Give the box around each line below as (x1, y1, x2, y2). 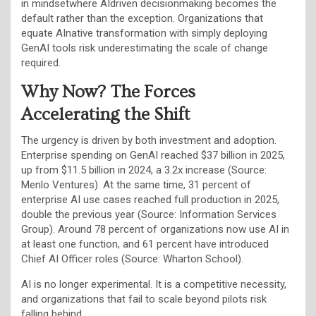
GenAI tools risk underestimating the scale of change (21, 41, 268, 54)
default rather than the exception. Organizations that (21, 11, 263, 25)
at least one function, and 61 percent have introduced (21, 237, 269, 250)
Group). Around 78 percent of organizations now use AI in (21, 222, 289, 236)
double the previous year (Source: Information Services (21, 207, 276, 221)
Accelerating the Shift (21, 104, 190, 125)
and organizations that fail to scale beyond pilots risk (21, 292, 267, 305)
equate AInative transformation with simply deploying (21, 26, 267, 39)
